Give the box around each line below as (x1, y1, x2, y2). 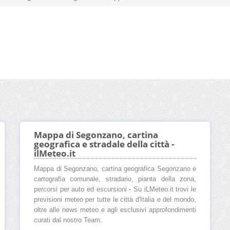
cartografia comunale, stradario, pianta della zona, (34, 176, 196, 183)
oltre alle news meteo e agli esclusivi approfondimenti (34, 206, 196, 214)
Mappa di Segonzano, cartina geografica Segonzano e (34, 165, 196, 173)
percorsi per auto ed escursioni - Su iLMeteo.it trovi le (34, 186, 196, 194)
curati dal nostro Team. (34, 217, 102, 224)
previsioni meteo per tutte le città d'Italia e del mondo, (34, 196, 196, 204)
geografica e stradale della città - (34, 138, 174, 150)
